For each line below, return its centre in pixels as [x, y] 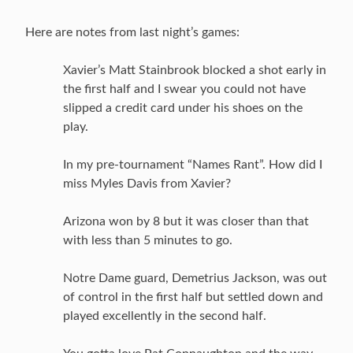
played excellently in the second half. [165, 316]
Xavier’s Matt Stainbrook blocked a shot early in [195, 70]
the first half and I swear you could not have [184, 89]
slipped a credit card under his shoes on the [183, 108]
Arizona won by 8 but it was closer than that [186, 221]
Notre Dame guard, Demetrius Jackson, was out [195, 278]
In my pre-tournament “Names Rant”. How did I [193, 165]
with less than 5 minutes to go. [148, 240]
